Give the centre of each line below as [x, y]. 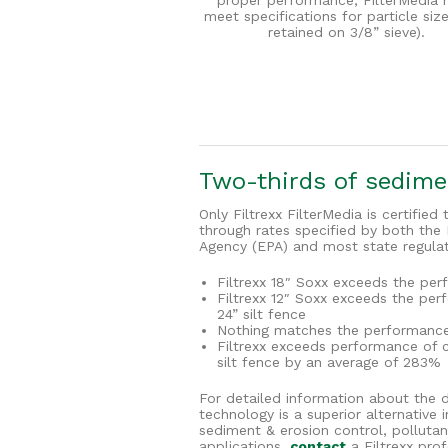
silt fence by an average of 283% [328, 362]
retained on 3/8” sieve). [347, 32]
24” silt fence [261, 314]
